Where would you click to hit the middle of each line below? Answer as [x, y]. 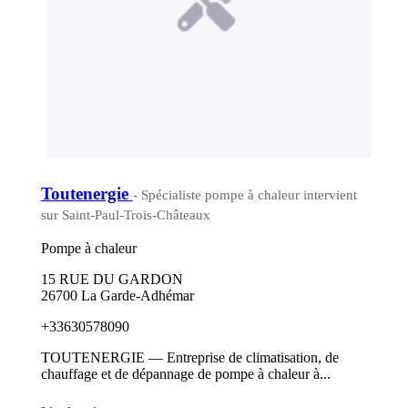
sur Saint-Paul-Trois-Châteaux [125, 214]
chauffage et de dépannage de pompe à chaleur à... [185, 374]
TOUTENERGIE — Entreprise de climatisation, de [189, 358]
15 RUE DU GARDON [112, 280]
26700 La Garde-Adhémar [117, 296]
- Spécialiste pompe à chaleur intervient [245, 194]
